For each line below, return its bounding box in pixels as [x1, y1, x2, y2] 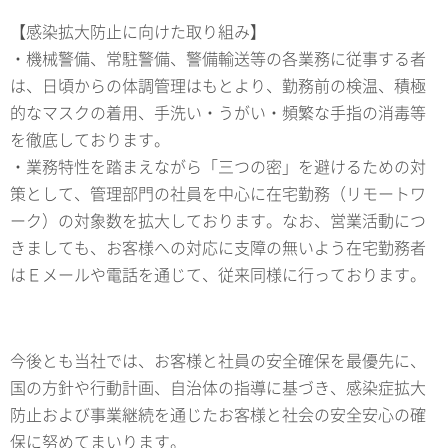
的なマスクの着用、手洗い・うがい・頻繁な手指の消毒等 [10, 99, 426, 124]
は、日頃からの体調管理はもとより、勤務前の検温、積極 [10, 72, 426, 97]
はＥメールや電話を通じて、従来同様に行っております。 [10, 261, 426, 286]
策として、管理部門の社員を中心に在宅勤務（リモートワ [10, 180, 426, 205]
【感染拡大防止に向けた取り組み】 [10, 18, 266, 43]
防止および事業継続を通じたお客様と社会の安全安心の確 [10, 401, 426, 426]
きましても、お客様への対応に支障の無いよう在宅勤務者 [10, 234, 426, 259]
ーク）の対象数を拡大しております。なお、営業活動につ [10, 207, 426, 232]
